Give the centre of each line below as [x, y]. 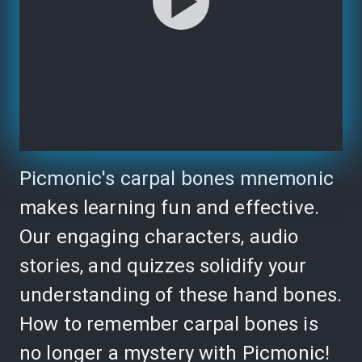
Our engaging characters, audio [159, 236]
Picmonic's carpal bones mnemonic [177, 178]
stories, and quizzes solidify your [163, 265]
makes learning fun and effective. [169, 207]
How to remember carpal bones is [169, 324]
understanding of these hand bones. [181, 295]
